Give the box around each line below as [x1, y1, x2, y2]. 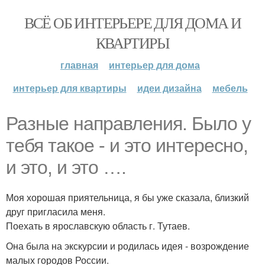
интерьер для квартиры [12, 81, 127, 95]
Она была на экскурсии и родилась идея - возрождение [6, 239, 249, 253]
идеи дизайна [137, 81, 202, 95]
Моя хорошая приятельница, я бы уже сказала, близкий [6, 190, 249, 204]
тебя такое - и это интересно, [6, 135, 248, 156]
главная [60, 58, 98, 72]
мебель [212, 81, 248, 95]
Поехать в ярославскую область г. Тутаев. [6, 219, 190, 232]
